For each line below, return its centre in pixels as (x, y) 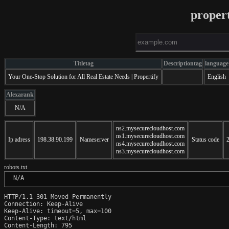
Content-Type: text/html (45, 218)
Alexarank (20, 94)
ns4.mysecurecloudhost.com (150, 143)
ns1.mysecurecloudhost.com (150, 136)
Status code (205, 139)
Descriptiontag (183, 63)
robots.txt (16, 167)
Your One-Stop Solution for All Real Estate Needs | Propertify (83, 76)
